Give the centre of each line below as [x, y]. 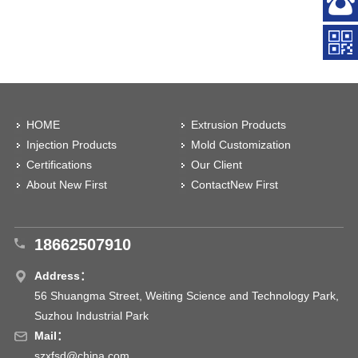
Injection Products [71, 144]
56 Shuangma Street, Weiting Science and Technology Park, [186, 295]
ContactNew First [235, 184]
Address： [62, 275]
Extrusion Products [239, 124]
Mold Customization [241, 144]
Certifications [59, 164]
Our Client [217, 164]
